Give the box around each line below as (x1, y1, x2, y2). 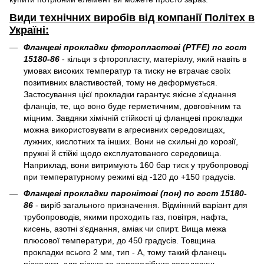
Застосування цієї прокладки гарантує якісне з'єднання (24, 90, 236, 100)
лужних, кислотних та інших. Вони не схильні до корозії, (24, 137, 238, 147)
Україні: (9, 24, 49, 36)
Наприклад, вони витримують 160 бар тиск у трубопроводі (24, 160, 249, 170)
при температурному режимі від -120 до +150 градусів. (24, 172, 236, 182)
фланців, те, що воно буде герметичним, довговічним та (24, 101, 241, 111)
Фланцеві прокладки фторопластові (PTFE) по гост (24, 42, 246, 52)
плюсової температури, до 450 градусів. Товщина (24, 236, 216, 246)
